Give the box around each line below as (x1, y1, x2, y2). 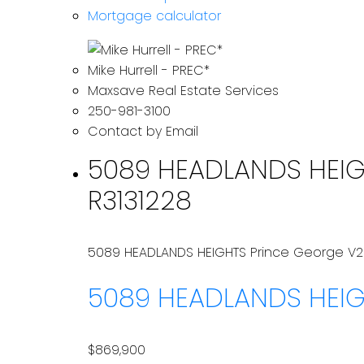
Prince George (249, 242, 344, 262)
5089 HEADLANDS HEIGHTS (87, 242, 250, 262)
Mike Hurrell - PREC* (87, 60, 210, 80)
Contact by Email (87, 121, 198, 141)
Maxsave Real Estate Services (87, 80, 279, 100)
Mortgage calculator (87, 6, 221, 25)
